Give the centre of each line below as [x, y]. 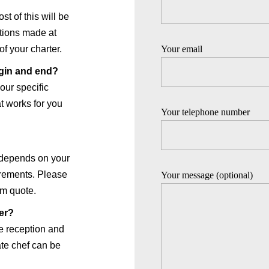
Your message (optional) [207, 175]
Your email [182, 49]
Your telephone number [205, 112]
